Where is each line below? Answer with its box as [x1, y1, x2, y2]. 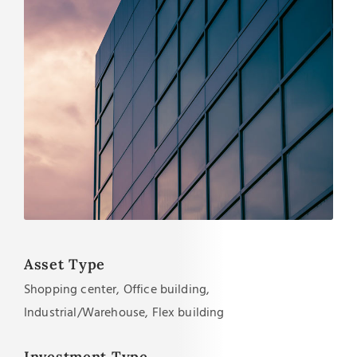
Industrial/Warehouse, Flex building [23, 302, 225, 324]
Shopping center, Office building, [23, 279, 210, 300]
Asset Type [23, 254, 106, 273]
